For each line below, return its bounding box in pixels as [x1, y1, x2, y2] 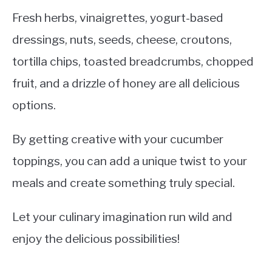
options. [12, 98, 56, 113]
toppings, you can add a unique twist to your [12, 154, 247, 169]
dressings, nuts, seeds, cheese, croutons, [12, 32, 232, 47]
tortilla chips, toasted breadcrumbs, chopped [12, 54, 254, 69]
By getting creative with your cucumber [12, 132, 223, 147]
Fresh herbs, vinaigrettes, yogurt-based [12, 10, 223, 25]
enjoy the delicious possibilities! [12, 231, 180, 246]
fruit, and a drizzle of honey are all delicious [12, 76, 240, 91]
